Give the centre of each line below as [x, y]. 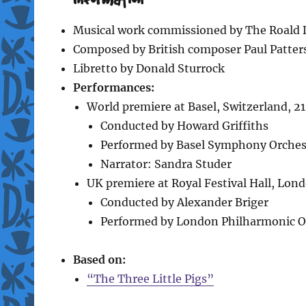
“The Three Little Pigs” [150, 278]
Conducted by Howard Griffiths [184, 125]
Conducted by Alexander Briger [184, 202]
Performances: [113, 87]
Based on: [99, 259]
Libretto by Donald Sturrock [149, 68]
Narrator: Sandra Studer [166, 164]
